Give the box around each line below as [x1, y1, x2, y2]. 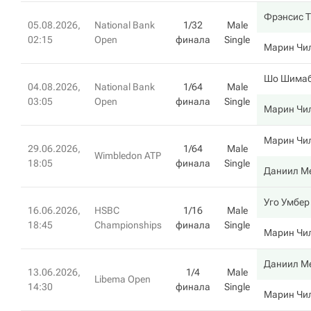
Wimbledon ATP [94, 150, 161, 161]
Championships [94, 219, 162, 230]
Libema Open [94, 274, 151, 285]
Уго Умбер [264, 196, 310, 208]
